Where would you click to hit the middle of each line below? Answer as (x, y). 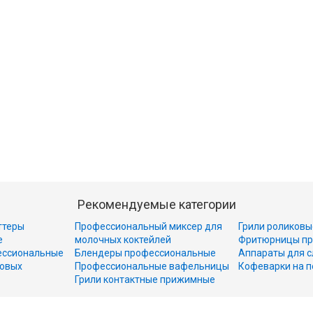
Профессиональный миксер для (148, 226)
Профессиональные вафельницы (152, 266)
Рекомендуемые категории (156, 204)
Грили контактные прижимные (145, 279)
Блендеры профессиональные (145, 253)
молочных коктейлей (123, 240)
